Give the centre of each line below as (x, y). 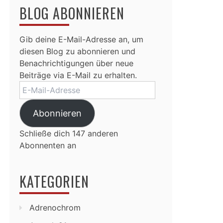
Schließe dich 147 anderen (69, 133)
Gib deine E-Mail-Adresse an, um (81, 39)
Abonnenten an (48, 145)
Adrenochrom (55, 208)
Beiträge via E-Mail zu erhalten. (78, 75)
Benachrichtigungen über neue (76, 63)
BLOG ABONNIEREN (72, 13)
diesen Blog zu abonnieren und (77, 51)
